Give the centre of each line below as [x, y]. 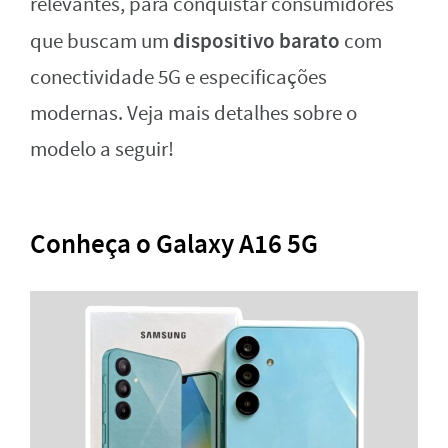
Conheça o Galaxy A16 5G [174, 244]
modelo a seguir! [102, 150]
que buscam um [101, 42]
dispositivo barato [256, 41]
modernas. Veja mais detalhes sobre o [193, 114]
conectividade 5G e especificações [178, 78]
